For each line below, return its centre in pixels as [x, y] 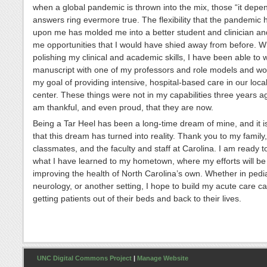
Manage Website [163, 258]
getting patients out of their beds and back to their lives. [137, 198]
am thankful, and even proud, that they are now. [123, 107]
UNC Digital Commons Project [84, 258]
